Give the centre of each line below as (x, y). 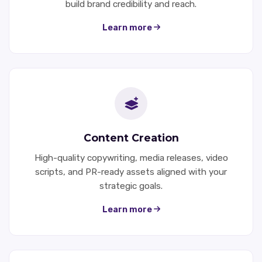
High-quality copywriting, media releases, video (131, 158)
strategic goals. (131, 186)
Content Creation (131, 137)
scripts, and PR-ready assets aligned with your (131, 172)
